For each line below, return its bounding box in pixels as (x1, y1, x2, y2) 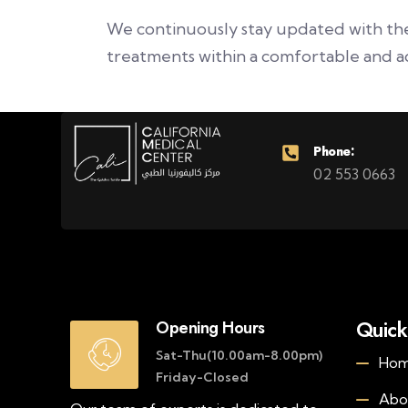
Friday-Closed (156, 369, 249, 385)
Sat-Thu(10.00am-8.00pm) (156, 347, 322, 363)
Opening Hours (156, 316, 265, 340)
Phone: (313, 142, 353, 160)
